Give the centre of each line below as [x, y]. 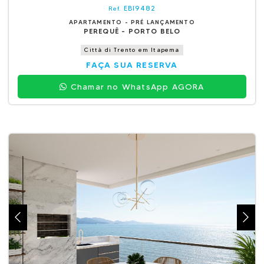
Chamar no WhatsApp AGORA [136, 87]
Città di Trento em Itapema [132, 50]
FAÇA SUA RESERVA [132, 65]
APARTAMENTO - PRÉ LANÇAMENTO [132, 22]
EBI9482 [140, 8]
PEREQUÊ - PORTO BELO [132, 31]
